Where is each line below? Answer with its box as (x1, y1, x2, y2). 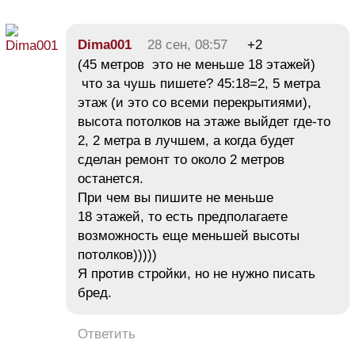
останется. (78, 171, 143, 187)
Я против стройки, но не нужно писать (78, 266, 315, 282)
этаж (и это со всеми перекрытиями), (78, 95, 311, 111)
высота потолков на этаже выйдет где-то (78, 114, 330, 130)
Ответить (78, 326, 136, 342)
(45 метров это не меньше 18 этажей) (78, 57, 315, 73)
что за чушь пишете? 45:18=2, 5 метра (78, 76, 320, 92)
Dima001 (78, 37, 132, 53)
